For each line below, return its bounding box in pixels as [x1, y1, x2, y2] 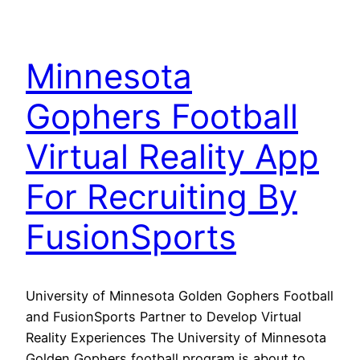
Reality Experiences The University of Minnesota [26, 329, 326, 346]
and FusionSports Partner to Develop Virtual [26, 308, 301, 325]
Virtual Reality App [26, 136, 319, 178]
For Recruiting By [26, 176, 297, 218]
